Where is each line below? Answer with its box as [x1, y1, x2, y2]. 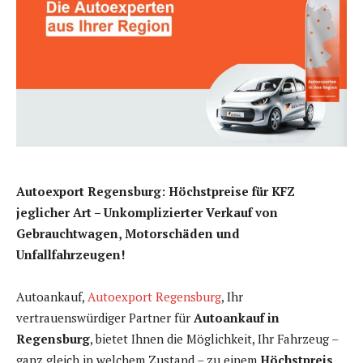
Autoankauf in [194, 310, 280, 327]
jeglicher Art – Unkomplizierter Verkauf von [16, 204, 278, 221]
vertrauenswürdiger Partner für [16, 310, 194, 327]
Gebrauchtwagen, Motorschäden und [16, 225, 240, 242]
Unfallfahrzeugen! [16, 246, 126, 263]
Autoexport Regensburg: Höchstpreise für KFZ [16, 183, 295, 200]
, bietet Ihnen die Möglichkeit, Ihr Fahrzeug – [90, 331, 338, 348]
